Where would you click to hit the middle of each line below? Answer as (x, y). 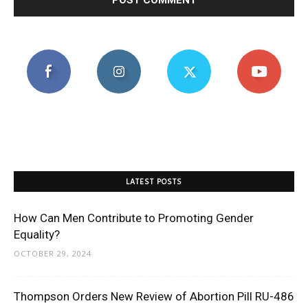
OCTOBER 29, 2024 (53, 254)
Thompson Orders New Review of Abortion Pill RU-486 (154, 297)
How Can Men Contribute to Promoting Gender (134, 218)
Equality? (37, 235)
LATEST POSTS (154, 183)
